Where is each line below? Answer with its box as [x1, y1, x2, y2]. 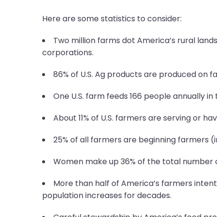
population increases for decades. [42, 190, 171, 201]
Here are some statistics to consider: [42, 13, 182, 24]
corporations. [42, 47, 93, 58]
